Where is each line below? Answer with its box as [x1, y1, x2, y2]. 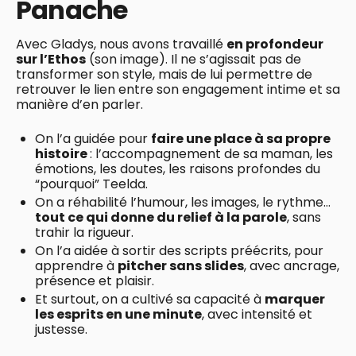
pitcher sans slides [118, 256, 244, 275]
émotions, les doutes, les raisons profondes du [35, 159, 320, 178]
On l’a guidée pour [35, 129, 151, 148]
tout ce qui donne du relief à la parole [35, 207, 287, 226]
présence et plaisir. [35, 271, 154, 290]
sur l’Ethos [16, 49, 86, 68]
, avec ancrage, [244, 256, 339, 275]
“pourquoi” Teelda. [35, 174, 148, 193]
